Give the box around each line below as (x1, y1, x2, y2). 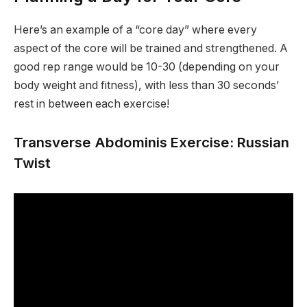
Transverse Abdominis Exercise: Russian (14, 133, 289, 151)
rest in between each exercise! (14, 97, 169, 111)
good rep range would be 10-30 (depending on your (14, 60, 280, 74)
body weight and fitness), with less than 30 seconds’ (14, 79, 279, 93)
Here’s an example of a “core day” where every (14, 23, 257, 37)
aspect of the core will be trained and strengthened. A (14, 42, 288, 56)
